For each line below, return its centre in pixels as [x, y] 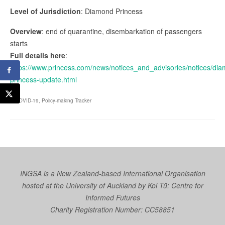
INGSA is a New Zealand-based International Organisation [113, 173]
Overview [26, 31]
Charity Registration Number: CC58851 [113, 209]
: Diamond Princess [112, 11]
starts [19, 43]
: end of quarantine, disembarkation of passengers [122, 31]
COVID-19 [27, 100]
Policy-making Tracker [67, 100]
